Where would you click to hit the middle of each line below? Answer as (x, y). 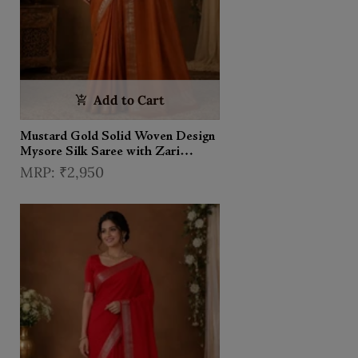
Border (40, 167)
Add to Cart (129, 99)
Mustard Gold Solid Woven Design (117, 136)
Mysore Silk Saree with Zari (100, 151)
